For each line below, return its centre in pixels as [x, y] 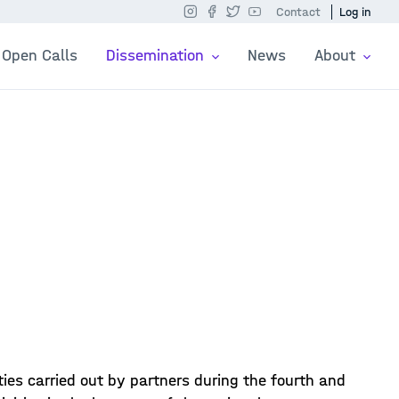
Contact [298, 12]
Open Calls [40, 56]
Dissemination [157, 56]
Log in [355, 12]
